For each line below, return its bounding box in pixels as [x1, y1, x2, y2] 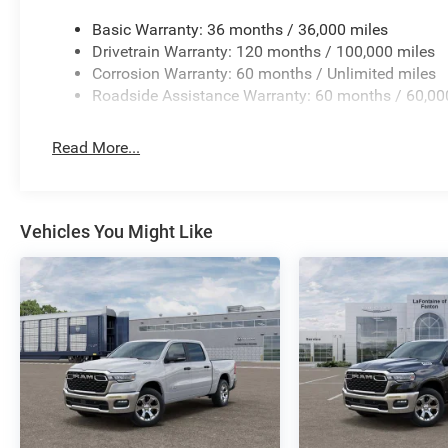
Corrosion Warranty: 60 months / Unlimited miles [92, 64, 437, 84]
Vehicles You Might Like [20, 221, 213, 243]
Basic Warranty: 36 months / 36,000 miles [92, 20, 389, 40]
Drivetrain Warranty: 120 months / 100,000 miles [92, 42, 436, 62]
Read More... [52, 138, 141, 158]
